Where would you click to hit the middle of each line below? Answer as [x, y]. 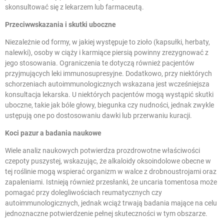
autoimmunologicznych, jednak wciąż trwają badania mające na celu [111, 203]
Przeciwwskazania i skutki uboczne [60, 24]
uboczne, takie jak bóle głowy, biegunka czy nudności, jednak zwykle [109, 105]
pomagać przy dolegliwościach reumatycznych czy [83, 192]
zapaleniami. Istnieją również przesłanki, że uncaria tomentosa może [111, 182]
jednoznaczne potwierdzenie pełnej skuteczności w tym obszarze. [106, 213]
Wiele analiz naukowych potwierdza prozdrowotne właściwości [102, 150]
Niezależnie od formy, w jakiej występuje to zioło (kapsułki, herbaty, [107, 42]
